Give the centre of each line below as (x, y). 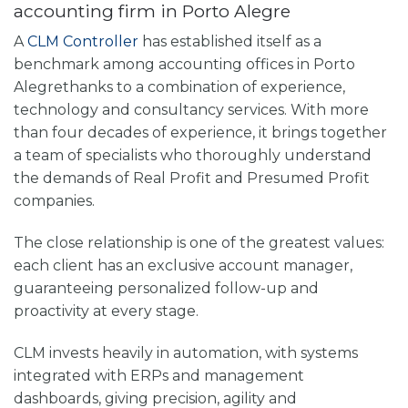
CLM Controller (83, 42)
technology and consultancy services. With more (191, 110)
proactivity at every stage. (108, 311)
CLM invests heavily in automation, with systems (186, 352)
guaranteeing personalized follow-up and (166, 289)
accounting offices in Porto (257, 65)
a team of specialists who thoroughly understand (193, 156)
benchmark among (86, 65)
